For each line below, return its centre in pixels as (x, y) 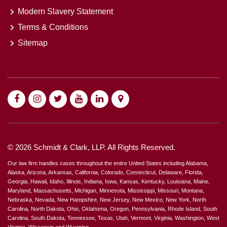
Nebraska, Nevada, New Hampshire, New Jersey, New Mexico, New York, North (107, 200)
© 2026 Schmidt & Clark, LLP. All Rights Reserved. (91, 147)
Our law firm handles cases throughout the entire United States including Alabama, (108, 163)
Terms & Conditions (53, 27)
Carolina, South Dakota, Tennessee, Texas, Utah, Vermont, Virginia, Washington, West (113, 218)
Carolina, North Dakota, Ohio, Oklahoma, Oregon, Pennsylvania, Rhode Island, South (112, 209)
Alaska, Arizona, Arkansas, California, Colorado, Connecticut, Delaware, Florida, (105, 173)
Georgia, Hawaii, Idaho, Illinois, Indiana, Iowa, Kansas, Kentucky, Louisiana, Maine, (109, 182)
